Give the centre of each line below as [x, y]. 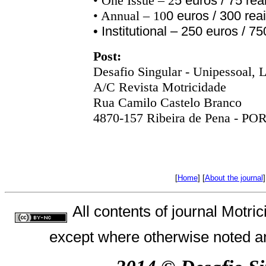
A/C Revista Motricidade [160, 87]
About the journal [234, 178]
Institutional [134, 31]
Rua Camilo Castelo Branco [167, 102]
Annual [120, 16]
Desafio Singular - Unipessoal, [176, 72]
